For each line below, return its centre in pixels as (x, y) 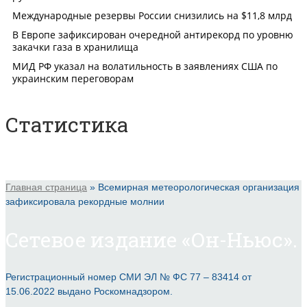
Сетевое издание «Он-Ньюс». (151, 239)
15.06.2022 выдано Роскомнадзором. (89, 291)
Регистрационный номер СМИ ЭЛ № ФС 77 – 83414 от (128, 277)
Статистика (67, 125)
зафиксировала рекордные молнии (85, 202)
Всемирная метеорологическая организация (199, 187)
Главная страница (46, 187)
